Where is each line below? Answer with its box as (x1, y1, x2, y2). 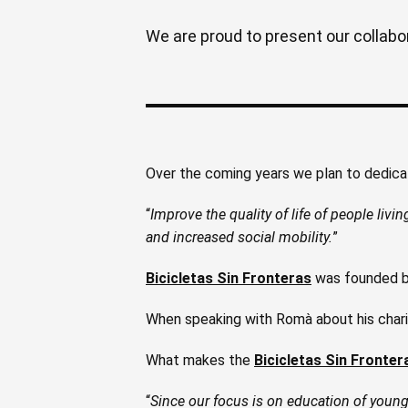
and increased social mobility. (146, 229, 332, 246)
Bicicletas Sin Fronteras (146, 270, 311, 287)
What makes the (146, 352, 254, 369)
